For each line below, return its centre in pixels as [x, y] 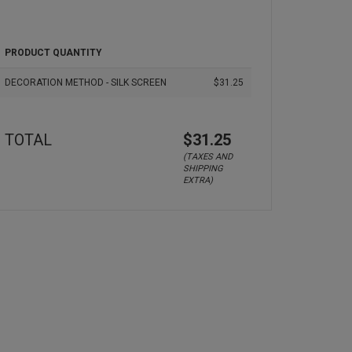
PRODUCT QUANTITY [53, 53]
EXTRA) [198, 180]
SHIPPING [203, 169]
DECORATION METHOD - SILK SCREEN [86, 82]
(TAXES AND [208, 157]
